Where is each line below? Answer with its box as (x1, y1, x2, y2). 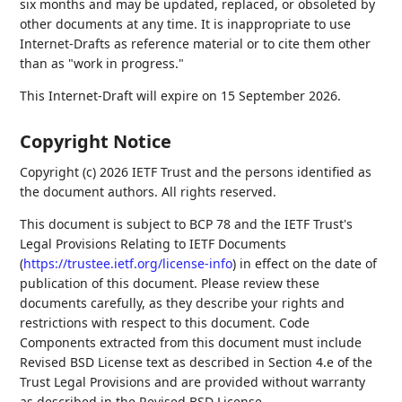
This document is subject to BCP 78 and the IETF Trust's (20, 215, 354, 232)
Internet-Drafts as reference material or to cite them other (20, 35, 371, 52)
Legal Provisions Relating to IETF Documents (20, 235, 287, 252)
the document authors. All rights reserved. (20, 183, 277, 200)
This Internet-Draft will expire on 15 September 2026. (20, 87, 342, 104)
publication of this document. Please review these (20, 275, 320, 292)
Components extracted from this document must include (20, 334, 363, 351)
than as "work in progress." (20, 55, 185, 72)
